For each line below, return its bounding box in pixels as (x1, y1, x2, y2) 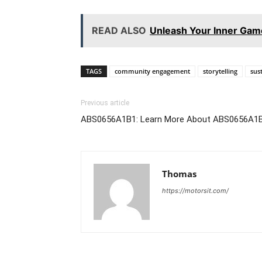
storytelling (203, 66, 237, 75)
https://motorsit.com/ (162, 186, 229, 195)
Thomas (162, 167, 196, 180)
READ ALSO (92, 24, 146, 36)
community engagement (115, 66, 190, 75)
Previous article (81, 98, 129, 107)
